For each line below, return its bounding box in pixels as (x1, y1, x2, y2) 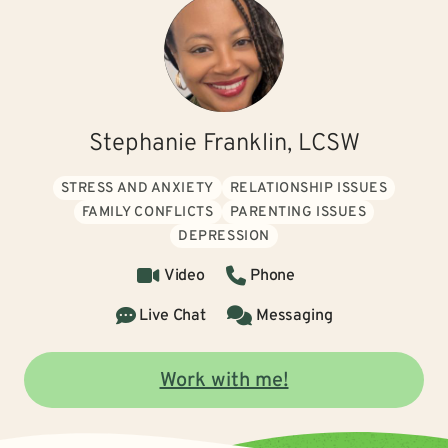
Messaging (255, 306, 333, 326)
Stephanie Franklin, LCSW (88, 129, 360, 159)
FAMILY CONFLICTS (81, 204, 214, 221)
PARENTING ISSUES (229, 204, 367, 221)
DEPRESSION (178, 228, 270, 245)
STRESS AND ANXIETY (60, 180, 214, 197)
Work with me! (159, 368, 289, 394)
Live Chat (139, 306, 206, 326)
